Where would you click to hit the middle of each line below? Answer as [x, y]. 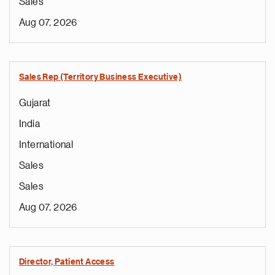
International [46, 145]
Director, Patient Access [67, 262]
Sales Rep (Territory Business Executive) [100, 77]
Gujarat [35, 103]
